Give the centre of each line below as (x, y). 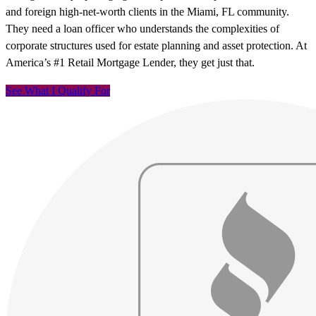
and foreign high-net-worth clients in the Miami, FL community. (147, 12)
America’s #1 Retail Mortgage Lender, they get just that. (130, 63)
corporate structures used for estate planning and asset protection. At (156, 46)
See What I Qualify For (58, 91)
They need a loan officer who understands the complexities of (142, 29)
